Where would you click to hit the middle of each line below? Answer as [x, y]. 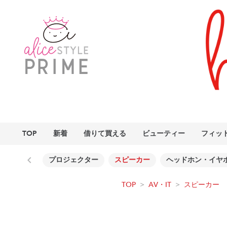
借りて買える [105, 134]
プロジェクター [73, 160]
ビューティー [164, 134]
